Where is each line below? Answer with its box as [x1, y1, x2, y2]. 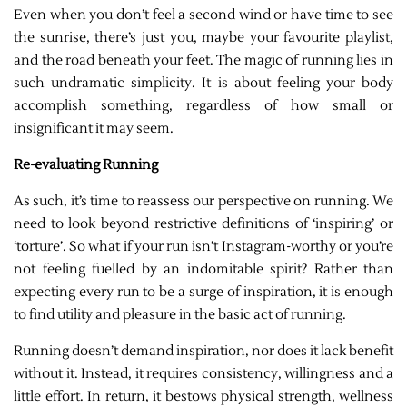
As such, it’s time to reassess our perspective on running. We [14, 193, 393, 211]
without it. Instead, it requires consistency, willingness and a [14, 365, 393, 383]
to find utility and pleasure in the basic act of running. [14, 306, 346, 324]
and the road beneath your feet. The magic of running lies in [14, 52, 393, 70]
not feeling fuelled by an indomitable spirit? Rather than [14, 261, 393, 279]
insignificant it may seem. [14, 120, 174, 138]
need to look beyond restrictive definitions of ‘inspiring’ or [14, 215, 393, 233]
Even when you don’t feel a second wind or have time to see [14, 6, 393, 25]
